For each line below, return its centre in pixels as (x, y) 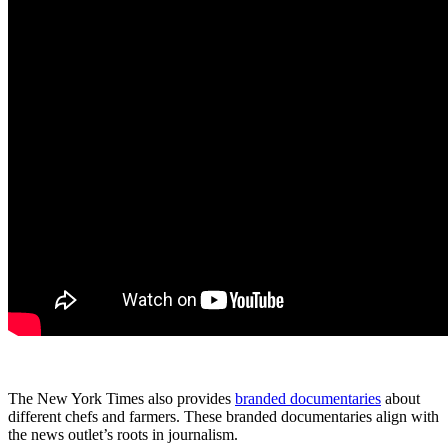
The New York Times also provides (121, 399)
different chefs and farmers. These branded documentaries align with (223, 417)
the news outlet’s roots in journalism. (123, 435)
